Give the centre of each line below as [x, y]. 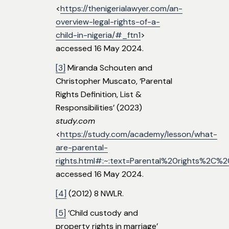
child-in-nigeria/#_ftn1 [98, 35]
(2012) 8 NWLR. [95, 194]
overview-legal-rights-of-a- [108, 22]
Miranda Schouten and [109, 68]
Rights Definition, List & [99, 95]
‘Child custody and [102, 213]
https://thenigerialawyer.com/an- [121, 9]
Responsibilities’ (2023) [99, 108]
